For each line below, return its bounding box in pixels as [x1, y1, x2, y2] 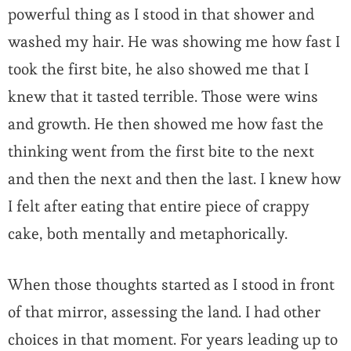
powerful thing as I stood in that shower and [8, 4, 314, 25]
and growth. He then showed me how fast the [8, 114, 324, 135]
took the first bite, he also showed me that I [8, 59, 309, 80]
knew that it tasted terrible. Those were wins [8, 86, 318, 107]
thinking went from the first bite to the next [8, 141, 314, 162]
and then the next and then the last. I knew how [8, 168, 341, 190]
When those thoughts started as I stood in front [8, 274, 335, 295]
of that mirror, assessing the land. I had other [8, 302, 320, 323]
